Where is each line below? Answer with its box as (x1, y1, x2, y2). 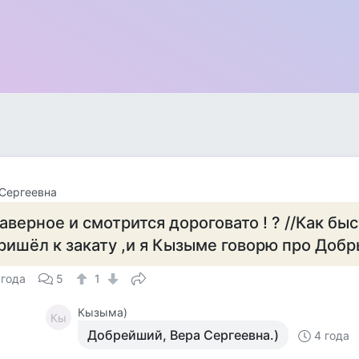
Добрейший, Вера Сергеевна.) (87, 327, 280, 343)
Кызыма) (78, 305, 128, 319)
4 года (314, 329, 350, 342)
